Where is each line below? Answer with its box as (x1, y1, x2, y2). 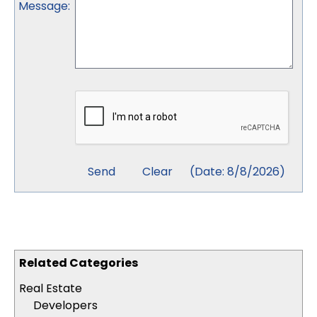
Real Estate (19, 280, 82, 296)
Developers (33, 297, 98, 313)
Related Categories (19, 255, 138, 271)
